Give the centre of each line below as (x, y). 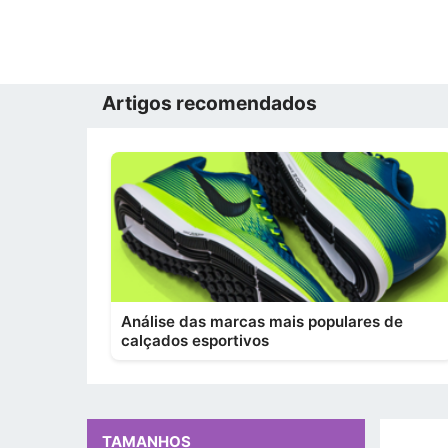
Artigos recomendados (209, 103)
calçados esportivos (195, 340)
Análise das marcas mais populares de (262, 321)
